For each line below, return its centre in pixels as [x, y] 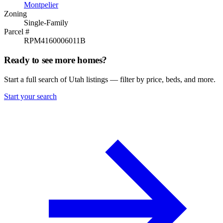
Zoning [15, 14]
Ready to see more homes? [56, 60]
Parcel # [17, 32]
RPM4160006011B [55, 41]
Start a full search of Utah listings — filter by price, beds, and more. [110, 79]
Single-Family [46, 23]
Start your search [30, 96]
